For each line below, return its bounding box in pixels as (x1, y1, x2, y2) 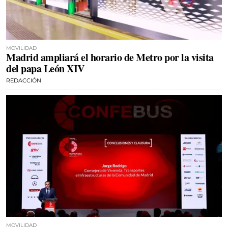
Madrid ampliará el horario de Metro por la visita (6, 50, 214, 65)
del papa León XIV (6, 61, 84, 76)
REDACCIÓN (6, 77, 41, 84)
